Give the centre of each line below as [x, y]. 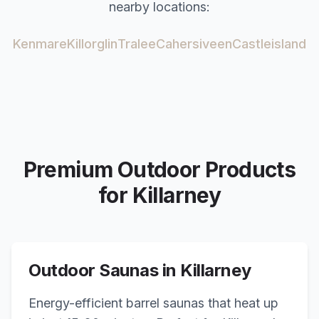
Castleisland [269, 44]
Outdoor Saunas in [105, 270]
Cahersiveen [194, 44]
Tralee [137, 44]
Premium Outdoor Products [159, 169]
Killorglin [92, 44]
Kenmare [40, 44]
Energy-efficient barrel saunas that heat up [153, 303]
